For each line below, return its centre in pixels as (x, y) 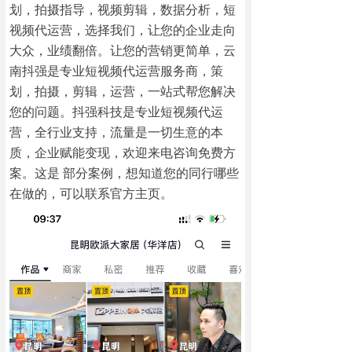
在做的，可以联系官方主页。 (91, 193)
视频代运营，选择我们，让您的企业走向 (123, 30)
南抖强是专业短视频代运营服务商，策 (116, 71)
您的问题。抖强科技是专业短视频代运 (116, 112)
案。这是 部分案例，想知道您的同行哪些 (124, 173)
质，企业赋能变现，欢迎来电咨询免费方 (123, 152)
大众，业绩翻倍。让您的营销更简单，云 (123, 50)
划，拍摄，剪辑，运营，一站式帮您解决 (123, 91)
